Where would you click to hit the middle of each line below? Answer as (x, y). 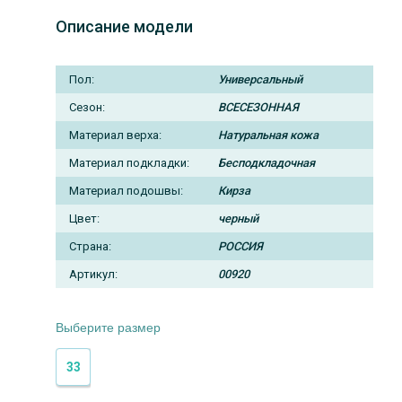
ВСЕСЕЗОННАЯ (259, 107)
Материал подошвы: (126, 190)
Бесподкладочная (267, 162)
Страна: (90, 246)
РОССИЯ (241, 246)
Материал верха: (115, 135)
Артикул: (93, 274)
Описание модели (124, 26)
